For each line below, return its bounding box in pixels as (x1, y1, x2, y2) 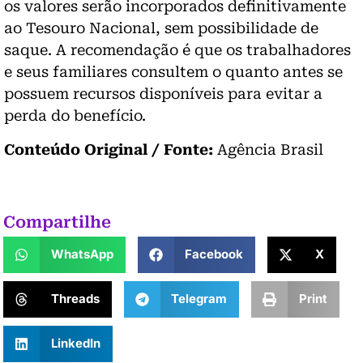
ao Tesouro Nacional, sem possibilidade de (4, 19, 318, 36)
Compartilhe (3, 211, 111, 232)
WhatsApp (50, 246, 113, 263)
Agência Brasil (213, 140, 323, 158)
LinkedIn (50, 335, 100, 352)
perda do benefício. (4, 106, 146, 124)
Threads (50, 291, 100, 307)
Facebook (185, 246, 243, 263)
